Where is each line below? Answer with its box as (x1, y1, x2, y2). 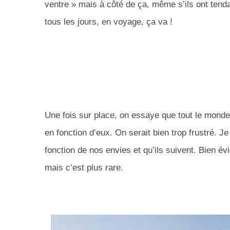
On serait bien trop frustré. (112, 128, 217, 138)
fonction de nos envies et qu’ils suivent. (45, 145, 196, 156)
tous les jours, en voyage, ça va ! (45, 17, 172, 27)
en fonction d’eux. (45, 128, 112, 138)
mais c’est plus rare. (45, 163, 123, 173)
